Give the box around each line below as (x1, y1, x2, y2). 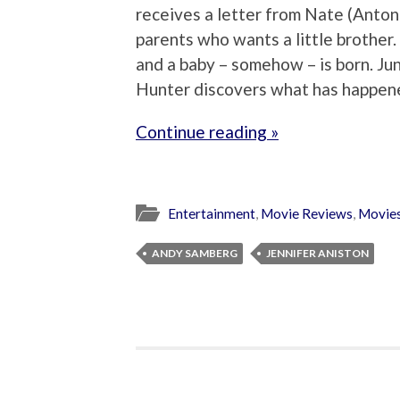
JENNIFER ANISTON (266, 246, 369, 260)
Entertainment (168, 204, 255, 221)
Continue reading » (136, 121, 279, 143)
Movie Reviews (261, 204, 353, 221)
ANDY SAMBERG (152, 246, 237, 260)
